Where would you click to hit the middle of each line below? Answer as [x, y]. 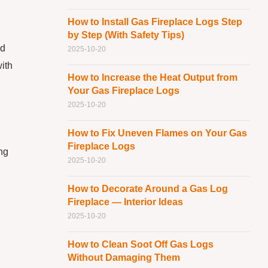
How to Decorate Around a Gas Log [147, 189]
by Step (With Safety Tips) [126, 35]
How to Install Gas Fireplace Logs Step [155, 22]
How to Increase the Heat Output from [152, 78]
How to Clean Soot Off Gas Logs [140, 245]
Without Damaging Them [124, 258]
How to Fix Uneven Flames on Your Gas [157, 133]
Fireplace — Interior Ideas [125, 202]
